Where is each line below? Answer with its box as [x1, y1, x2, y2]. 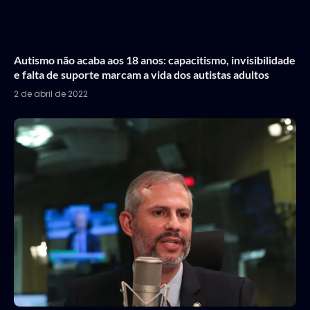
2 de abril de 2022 [14, 87, 88, 100]
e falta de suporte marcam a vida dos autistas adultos [14, 67, 269, 81]
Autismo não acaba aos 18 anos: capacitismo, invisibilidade [14, 53, 295, 66]
